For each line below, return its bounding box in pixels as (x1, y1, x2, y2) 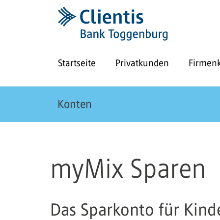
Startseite (58, 57, 96, 68)
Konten (57, 98, 92, 110)
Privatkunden (115, 57, 169, 68)
